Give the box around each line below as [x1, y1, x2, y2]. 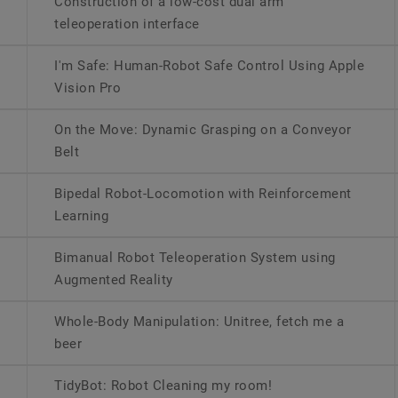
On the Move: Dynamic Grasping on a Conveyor [54, 122, 352, 138]
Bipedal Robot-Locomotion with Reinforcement [54, 186, 352, 202]
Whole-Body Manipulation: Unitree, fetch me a [54, 314, 345, 330]
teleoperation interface [54, 16, 200, 32]
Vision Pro [54, 80, 122, 96]
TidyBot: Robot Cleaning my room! [54, 378, 273, 394]
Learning [54, 208, 109, 224]
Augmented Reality [54, 272, 173, 288]
